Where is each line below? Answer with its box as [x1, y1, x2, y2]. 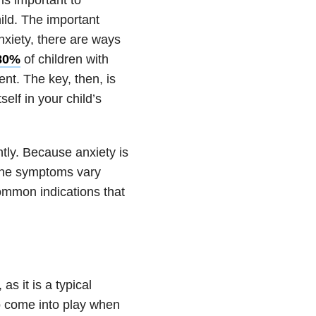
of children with [20, 51, 109, 66]
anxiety [75, 145, 116, 159]
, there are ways [30, 32, 121, 47]
